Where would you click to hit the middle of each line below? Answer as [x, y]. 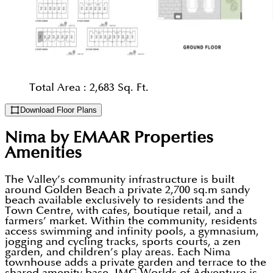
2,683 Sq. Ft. [119, 88]
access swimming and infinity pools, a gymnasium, [132, 232]
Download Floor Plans [58, 110]
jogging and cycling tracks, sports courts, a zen [123, 242]
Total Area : [59, 88]
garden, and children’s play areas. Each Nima [118, 252]
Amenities [43, 153]
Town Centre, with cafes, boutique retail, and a [123, 211]
